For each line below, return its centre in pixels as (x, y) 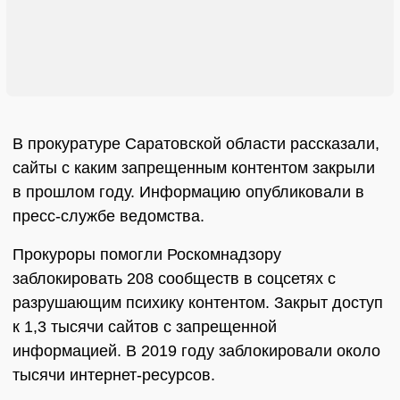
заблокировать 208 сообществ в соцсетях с (174, 279)
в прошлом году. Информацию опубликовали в (188, 192)
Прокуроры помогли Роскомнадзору (147, 255)
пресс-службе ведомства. (108, 217)
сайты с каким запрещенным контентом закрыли (194, 168)
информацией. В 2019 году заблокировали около (196, 351)
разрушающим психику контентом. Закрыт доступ (198, 303)
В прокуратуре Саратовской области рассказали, (196, 144)
